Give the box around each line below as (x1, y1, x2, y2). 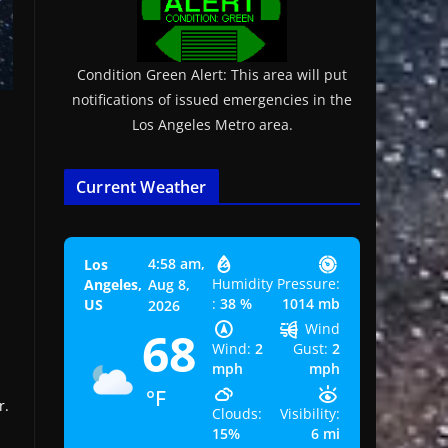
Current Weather (76, 176, 207, 199)
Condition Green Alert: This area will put (77, 65, 348, 85)
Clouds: (212, 404, 263, 424)
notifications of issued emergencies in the (72, 90, 353, 110)
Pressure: (277, 274, 340, 294)
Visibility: (280, 404, 340, 424)
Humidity (212, 274, 274, 294)
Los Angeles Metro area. (131, 115, 293, 135)
